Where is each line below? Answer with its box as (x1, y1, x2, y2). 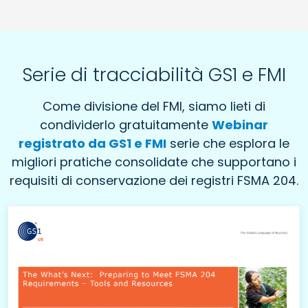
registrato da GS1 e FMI (19, 134, 166, 152)
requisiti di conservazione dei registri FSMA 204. (10, 171, 298, 189)
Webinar (212, 115, 268, 133)
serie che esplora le (166, 134, 289, 152)
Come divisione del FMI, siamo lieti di (43, 97, 265, 115)
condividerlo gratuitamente (40, 115, 212, 133)
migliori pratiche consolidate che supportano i (12, 153, 296, 170)
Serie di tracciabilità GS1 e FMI (22, 61, 286, 87)
